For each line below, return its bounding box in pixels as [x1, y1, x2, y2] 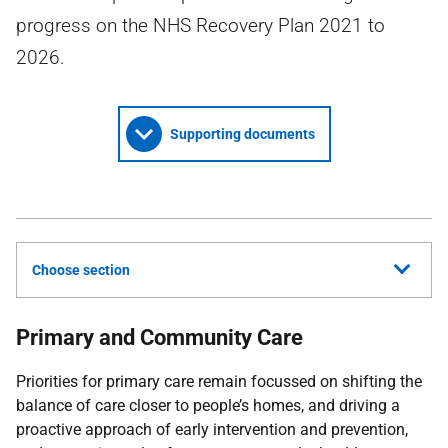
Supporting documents [169, 126, 315, 142]
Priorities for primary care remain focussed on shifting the [16, 372, 422, 391]
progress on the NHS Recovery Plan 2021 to [16, 14, 385, 37]
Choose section [32, 262, 130, 278]
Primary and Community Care [16, 325, 303, 350]
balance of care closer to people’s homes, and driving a [16, 396, 400, 415]
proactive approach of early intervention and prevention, [16, 420, 408, 439]
